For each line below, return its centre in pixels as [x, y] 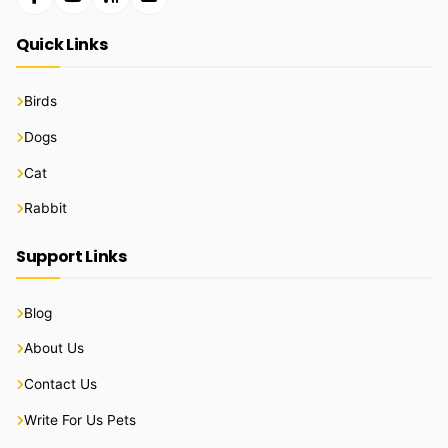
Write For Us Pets [80, 419]
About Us [54, 348]
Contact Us [60, 384]
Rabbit [45, 208]
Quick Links [62, 45]
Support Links [71, 256]
